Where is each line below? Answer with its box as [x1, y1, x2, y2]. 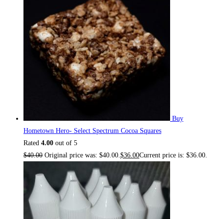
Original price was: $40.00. [44, 151, 120, 159]
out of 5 [53, 139, 77, 147]
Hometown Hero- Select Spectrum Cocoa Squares [23, 127, 161, 134]
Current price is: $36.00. [139, 151, 207, 159]
